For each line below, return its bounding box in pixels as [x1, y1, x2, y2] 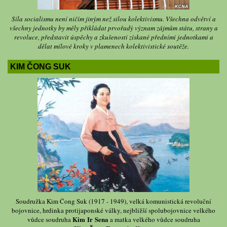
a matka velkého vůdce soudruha [108, 214, 200, 224]
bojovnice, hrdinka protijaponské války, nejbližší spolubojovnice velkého [12, 205, 215, 215]
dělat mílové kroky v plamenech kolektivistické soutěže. [38, 41, 189, 51]
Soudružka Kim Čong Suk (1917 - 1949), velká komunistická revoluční [16, 196, 211, 206]
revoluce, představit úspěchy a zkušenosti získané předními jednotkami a [14, 32, 213, 42]
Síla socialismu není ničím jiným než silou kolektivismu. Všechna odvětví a [11, 14, 216, 23]
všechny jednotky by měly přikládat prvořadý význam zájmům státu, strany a [9, 23, 218, 32]
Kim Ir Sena [72, 214, 108, 224]
